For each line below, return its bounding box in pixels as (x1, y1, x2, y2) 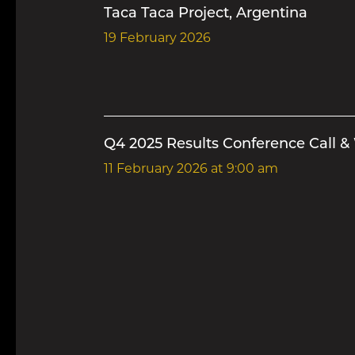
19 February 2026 (103, 32, 211, 45)
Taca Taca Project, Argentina (103, 6, 307, 21)
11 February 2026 (103, 163, 208, 176)
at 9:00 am (207, 163, 278, 176)
